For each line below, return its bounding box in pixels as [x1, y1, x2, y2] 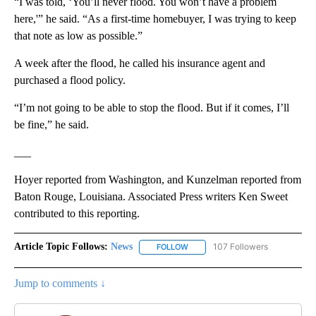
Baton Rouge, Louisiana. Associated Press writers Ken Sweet [14, 190, 288, 203]
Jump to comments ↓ [14, 276, 106, 289]
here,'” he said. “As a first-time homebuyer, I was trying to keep [14, 13, 296, 25]
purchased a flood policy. [14, 74, 126, 87]
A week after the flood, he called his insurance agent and [14, 57, 265, 70]
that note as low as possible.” [14, 30, 142, 42]
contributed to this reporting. [14, 207, 140, 220]
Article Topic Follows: [14, 241, 108, 253]
